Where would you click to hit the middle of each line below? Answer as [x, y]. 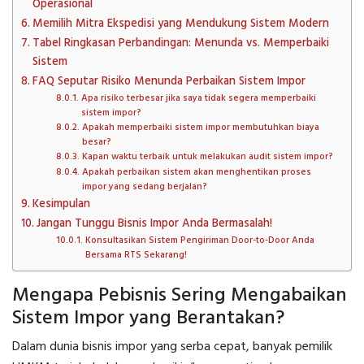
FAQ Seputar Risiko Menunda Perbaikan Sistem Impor [169, 82]
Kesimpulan [61, 205]
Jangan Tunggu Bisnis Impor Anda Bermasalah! [154, 224]
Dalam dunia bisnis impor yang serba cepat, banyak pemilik [172, 347]
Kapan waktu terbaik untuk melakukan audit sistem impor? [207, 157]
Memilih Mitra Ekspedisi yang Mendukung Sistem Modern [180, 24]
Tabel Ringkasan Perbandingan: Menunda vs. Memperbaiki [180, 44]
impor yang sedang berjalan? [144, 187]
